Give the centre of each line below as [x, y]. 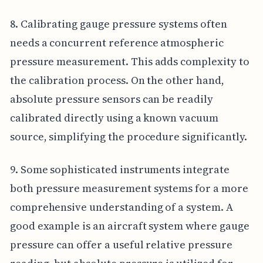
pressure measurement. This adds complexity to [129, 61]
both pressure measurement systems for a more [129, 188]
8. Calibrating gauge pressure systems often [118, 23]
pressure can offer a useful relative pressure [121, 244]
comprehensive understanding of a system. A [121, 207]
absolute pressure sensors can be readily [111, 99]
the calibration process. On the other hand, [117, 80]
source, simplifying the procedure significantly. [128, 136]
